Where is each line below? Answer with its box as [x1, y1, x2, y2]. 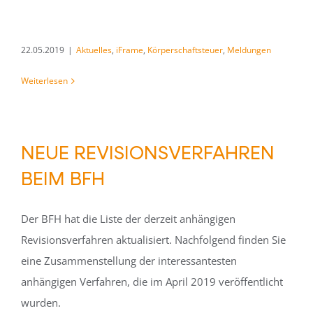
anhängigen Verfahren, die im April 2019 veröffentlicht [21, 275, 283, 289]
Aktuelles [76, 44, 112, 56]
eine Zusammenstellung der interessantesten [21, 254, 237, 268]
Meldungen [227, 44, 271, 56]
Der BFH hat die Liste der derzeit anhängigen [21, 212, 235, 226]
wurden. [21, 296, 61, 310]
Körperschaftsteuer [147, 44, 223, 56]
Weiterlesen [21, 75, 68, 87]
